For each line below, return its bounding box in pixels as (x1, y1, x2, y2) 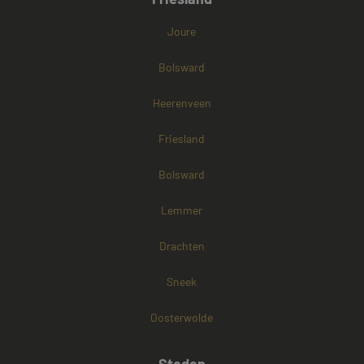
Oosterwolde (150, 310, 214, 325)
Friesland (158, 132, 206, 146)
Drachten (158, 239, 205, 253)
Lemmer (161, 203, 203, 218)
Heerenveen (152, 96, 211, 110)
